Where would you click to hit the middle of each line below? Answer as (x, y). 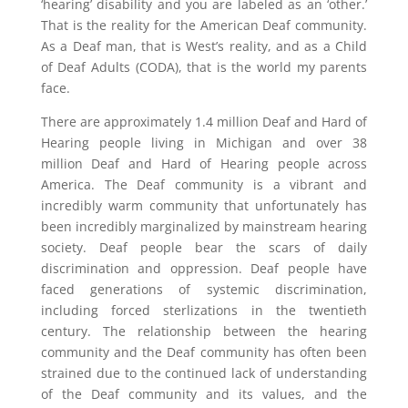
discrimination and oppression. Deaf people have (204, 268)
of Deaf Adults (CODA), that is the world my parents (204, 67)
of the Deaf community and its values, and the (204, 394)
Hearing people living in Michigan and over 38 (204, 143)
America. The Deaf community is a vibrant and (204, 184)
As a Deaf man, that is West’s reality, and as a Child (204, 46)
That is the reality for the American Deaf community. (204, 25)
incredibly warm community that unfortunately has (204, 205)
